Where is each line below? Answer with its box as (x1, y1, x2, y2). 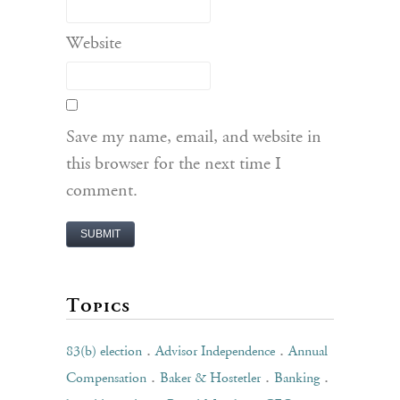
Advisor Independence (155, 345, 275, 359)
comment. (66, 182, 137, 200)
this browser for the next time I (66, 155, 281, 173)
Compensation (66, 371, 146, 386)
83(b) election (66, 345, 142, 359)
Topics (66, 295, 130, 317)
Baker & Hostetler (160, 371, 261, 386)
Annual (288, 345, 328, 359)
